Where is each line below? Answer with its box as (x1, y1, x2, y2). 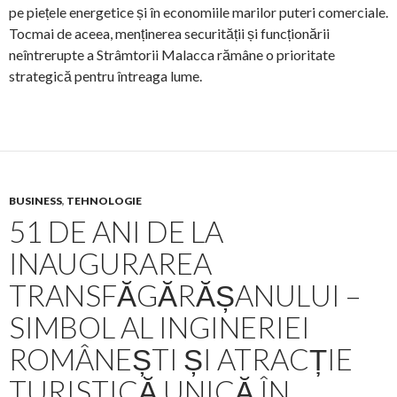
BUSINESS (9, 194, 62, 208)
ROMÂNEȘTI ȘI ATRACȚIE (9, 341, 353, 378)
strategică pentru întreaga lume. (9, 67, 202, 85)
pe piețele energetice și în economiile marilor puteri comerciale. (9, 4, 388, 21)
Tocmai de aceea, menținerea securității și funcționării (9, 25, 330, 43)
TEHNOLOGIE (66, 194, 142, 208)
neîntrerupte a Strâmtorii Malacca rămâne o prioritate (9, 46, 335, 64)
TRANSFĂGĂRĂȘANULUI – (9, 277, 361, 314)
